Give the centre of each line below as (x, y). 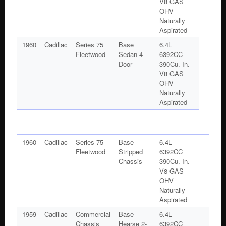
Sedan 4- (131, 54)
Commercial (93, 214)
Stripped (130, 151)
